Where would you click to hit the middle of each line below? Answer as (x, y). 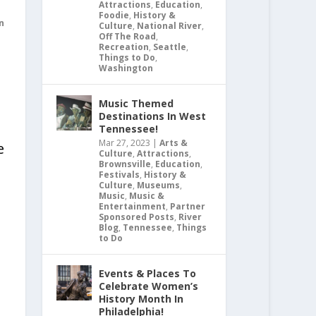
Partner (188, 207)
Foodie (114, 16)
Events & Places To (148, 274)
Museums (159, 186)
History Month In (141, 299)
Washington (126, 68)
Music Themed (136, 104)
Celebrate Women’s (149, 286)
